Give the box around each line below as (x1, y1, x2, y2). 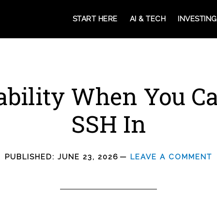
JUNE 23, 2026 (58, 153, 119, 161)
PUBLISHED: (5, 153, 58, 161)
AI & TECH (129, 15, 166, 23)
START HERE (72, 15, 118, 23)
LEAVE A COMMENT (130, 153, 212, 161)
